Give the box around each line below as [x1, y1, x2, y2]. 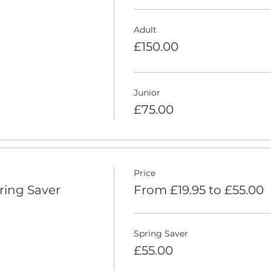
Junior [133, 87, 160, 98]
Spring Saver [133, 228, 188, 239]
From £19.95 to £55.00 [133, 183, 264, 197]
